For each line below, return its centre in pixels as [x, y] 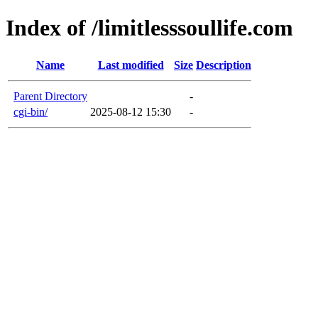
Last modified [131, 65]
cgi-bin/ [31, 111]
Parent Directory [50, 96]
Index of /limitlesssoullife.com [149, 28]
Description [224, 65]
